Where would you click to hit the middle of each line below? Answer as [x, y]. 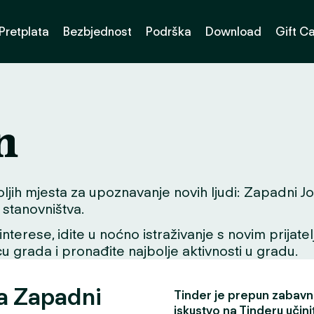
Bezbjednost [97, 31]
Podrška [169, 31]
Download [233, 31]
